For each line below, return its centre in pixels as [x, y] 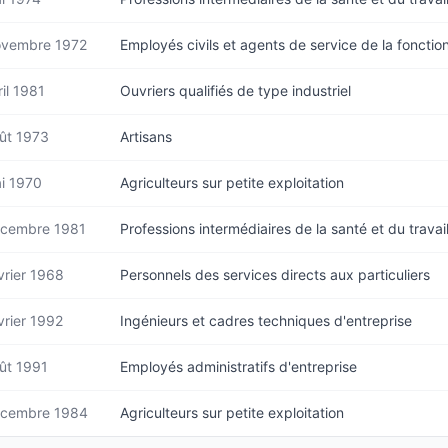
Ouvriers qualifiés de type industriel [235, 90]
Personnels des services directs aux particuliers [275, 274]
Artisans [146, 136]
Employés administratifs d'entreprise [238, 366]
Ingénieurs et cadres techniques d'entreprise [266, 320]
